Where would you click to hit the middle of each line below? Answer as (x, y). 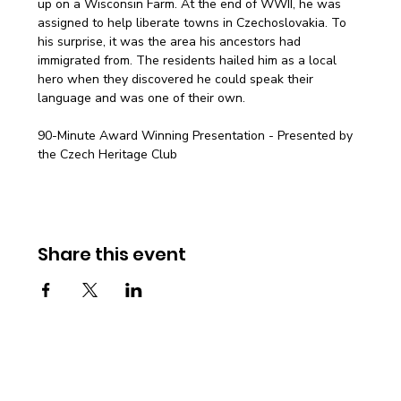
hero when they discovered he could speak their (178, 79)
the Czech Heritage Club (108, 154)
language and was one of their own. (142, 98)
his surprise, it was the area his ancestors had (171, 41)
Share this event (112, 254)
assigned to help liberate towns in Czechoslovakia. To (194, 22)
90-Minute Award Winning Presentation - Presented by (197, 135)
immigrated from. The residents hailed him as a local (189, 60)
